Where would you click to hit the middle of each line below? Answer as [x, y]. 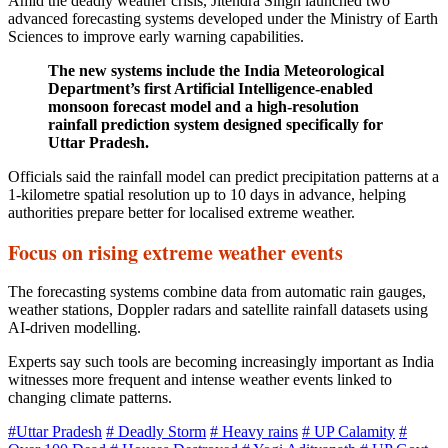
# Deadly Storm [156, 431]
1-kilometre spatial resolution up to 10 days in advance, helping [207, 194]
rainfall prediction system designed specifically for [215, 124]
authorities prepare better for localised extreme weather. [181, 212]
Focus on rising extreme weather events [175, 252]
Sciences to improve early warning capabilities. [156, 36]
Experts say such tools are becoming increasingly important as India [221, 361]
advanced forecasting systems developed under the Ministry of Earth [223, 18]
